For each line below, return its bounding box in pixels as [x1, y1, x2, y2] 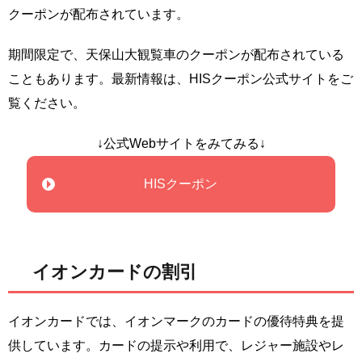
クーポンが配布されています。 [8, 6, 189, 21]
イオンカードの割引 [32, 261, 197, 282]
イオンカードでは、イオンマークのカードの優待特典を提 [8, 314, 344, 328]
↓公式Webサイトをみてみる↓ [96, 136, 266, 150]
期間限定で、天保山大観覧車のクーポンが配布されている [8, 47, 344, 61]
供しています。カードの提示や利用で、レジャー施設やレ [8, 338, 344, 352]
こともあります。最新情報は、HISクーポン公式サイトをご [8, 71, 353, 86]
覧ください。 [8, 95, 86, 110]
